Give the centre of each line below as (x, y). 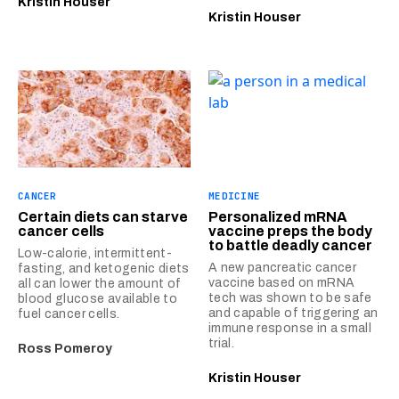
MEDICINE (235, 195)
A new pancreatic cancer (283, 267)
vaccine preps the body (290, 231)
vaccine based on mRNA (282, 282)
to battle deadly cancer (290, 245)
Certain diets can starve (103, 216)
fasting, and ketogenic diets (104, 268)
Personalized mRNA (278, 216)
